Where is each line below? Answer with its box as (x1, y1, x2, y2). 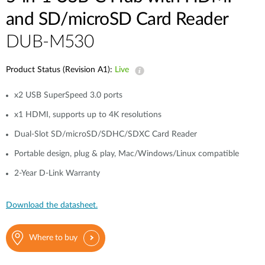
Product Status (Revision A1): (6, 66, 115, 74)
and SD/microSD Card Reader (6, 11, 229, 28)
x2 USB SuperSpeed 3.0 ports (14, 91, 122, 99)
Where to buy (28, 234, 78, 242)
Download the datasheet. (6, 201, 98, 209)
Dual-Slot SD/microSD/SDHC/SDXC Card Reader (14, 130, 197, 138)
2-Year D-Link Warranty (14, 169, 100, 177)
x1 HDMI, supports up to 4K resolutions (14, 111, 161, 119)
